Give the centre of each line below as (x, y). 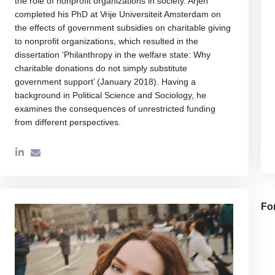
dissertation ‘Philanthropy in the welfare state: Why (112, 55)
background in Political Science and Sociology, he (110, 95)
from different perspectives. (68, 122)
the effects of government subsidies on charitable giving (122, 28)
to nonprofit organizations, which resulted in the (106, 41)
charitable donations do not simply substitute (101, 68)
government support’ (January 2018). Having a (105, 82)
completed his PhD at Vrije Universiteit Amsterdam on (118, 14)
